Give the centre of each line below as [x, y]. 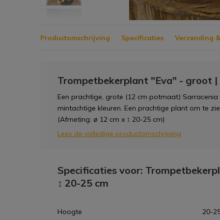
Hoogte [70, 212]
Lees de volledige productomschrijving [119, 134]
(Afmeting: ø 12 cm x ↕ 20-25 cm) [111, 119]
